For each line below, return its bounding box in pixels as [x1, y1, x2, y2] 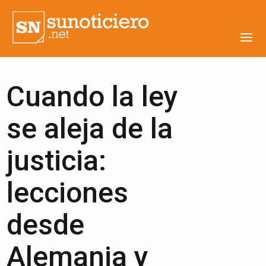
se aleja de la [7, 112, 173, 145]
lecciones [7, 176, 129, 210]
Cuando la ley [7, 80, 179, 113]
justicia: [7, 144, 107, 178]
